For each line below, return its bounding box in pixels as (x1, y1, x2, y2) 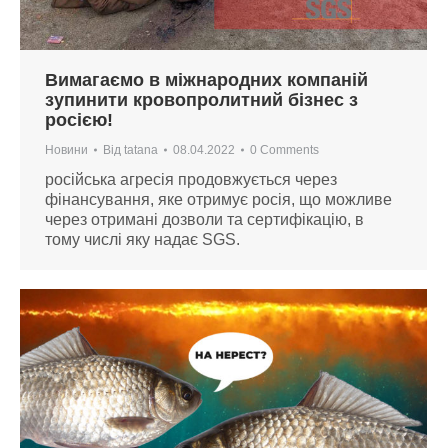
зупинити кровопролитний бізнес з (45, 89, 358, 110)
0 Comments (250, 142, 319, 157)
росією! (45, 109, 113, 130)
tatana (124, 142, 158, 157)
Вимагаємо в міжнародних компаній (45, 69, 368, 90)
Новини (45, 142, 88, 157)
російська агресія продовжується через (45, 170, 337, 188)
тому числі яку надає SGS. (45, 230, 244, 248)
